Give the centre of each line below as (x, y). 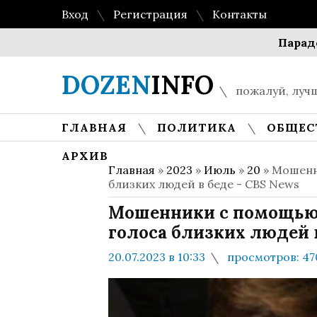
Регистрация (150, 14)
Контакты (240, 14)
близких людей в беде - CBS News (204, 184)
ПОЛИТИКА (197, 127)
